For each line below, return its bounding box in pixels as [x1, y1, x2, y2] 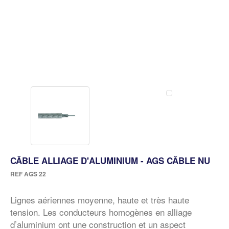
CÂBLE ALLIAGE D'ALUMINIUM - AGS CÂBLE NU [10, 154, 210, 167]
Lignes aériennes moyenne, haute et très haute [10, 193, 189, 207]
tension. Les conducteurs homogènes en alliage [10, 205, 192, 219]
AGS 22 [22, 169, 46, 179]
